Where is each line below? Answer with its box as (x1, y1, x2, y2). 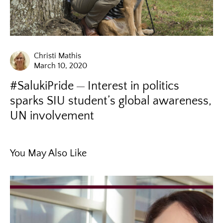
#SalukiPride (10, 79, 74, 93)
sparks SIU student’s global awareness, (10, 94, 212, 108)
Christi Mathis (34, 51, 81, 60)
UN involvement (10, 109, 94, 122)
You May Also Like (10, 147, 87, 159)
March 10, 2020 (34, 61, 87, 70)
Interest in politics (88, 79, 179, 93)
